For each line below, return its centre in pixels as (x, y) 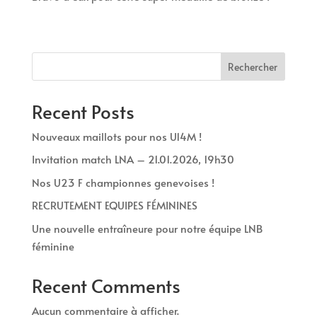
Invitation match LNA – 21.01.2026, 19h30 (133, 159)
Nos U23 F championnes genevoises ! (123, 182)
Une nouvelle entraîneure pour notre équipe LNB (147, 228)
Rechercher (253, 67)
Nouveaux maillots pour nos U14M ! (116, 136)
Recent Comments (106, 285)
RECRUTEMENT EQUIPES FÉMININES (114, 205)
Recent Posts (83, 111)
